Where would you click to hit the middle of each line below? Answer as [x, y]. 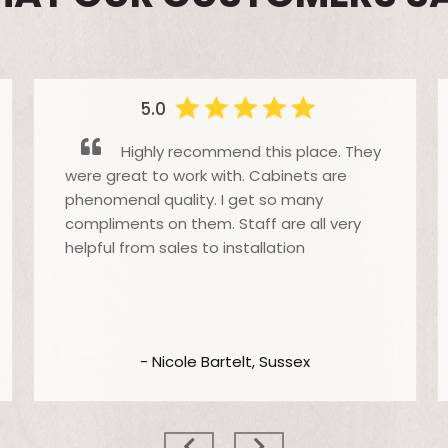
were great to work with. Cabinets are [206, 176]
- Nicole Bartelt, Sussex [225, 361]
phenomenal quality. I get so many [194, 200]
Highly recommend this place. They [249, 152]
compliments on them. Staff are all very [213, 224]
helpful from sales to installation [185, 248]
